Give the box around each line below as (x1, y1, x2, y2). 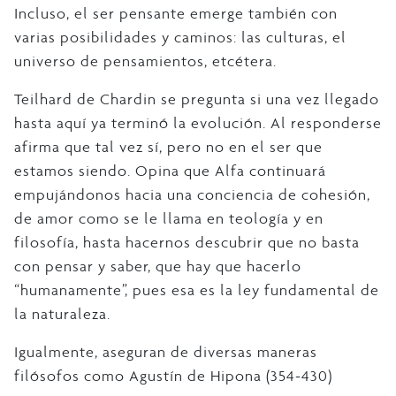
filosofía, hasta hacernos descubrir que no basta (14, 232, 360, 253)
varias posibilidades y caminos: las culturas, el (14, 27, 346, 48)
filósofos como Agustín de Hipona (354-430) (14, 366, 332, 386)
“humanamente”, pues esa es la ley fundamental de (14, 280, 379, 301)
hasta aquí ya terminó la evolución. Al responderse (14, 113, 382, 133)
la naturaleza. (14, 304, 110, 324)
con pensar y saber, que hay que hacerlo (14, 256, 301, 277)
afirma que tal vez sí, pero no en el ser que (14, 137, 323, 157)
